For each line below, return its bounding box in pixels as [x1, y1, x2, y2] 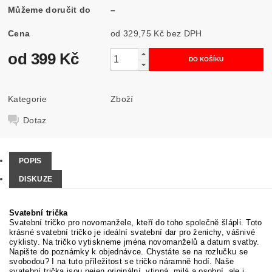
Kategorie [8, 93, 47, 104]
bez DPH [166, 28, 202, 38]
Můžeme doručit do [8, 4, 91, 15]
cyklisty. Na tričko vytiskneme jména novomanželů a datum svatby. [9, 237, 260, 247]
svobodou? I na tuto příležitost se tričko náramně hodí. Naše [9, 257, 234, 267]
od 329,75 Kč [110, 28, 167, 38]
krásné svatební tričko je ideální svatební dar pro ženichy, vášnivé [9, 228, 256, 237]
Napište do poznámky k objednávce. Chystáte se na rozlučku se [9, 247, 248, 257]
